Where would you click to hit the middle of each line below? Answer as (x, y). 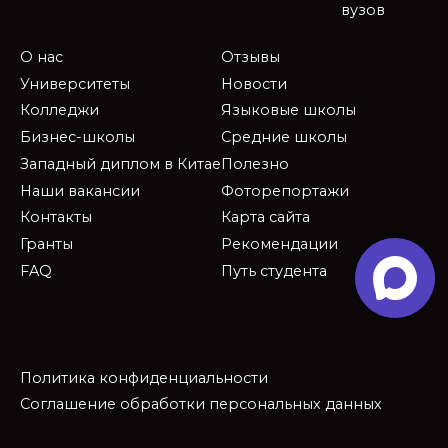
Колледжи (59, 110)
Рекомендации (279, 244)
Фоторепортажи (285, 190)
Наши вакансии (80, 190)
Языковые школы (288, 110)
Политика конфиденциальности (144, 377)
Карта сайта (265, 217)
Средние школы (284, 137)
